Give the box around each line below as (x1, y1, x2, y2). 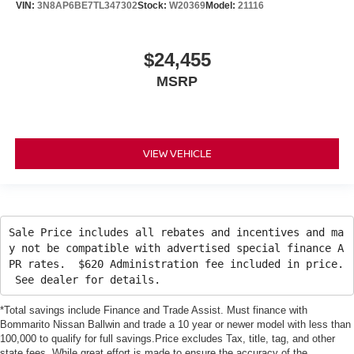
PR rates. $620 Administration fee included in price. (8, 257, 344, 270)
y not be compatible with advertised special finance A (8, 241, 344, 254)
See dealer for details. (8, 273, 160, 286)
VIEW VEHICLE (142, 146, 212, 161)
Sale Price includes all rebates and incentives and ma (8, 225, 344, 239)
